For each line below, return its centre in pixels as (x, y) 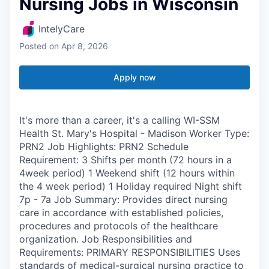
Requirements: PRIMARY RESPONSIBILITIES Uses (130, 252)
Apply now (134, 77)
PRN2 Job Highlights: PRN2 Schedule (104, 146)
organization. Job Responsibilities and (106, 239)
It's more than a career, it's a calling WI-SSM (119, 120)
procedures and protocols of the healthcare (119, 225)
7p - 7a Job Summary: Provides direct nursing (123, 199)
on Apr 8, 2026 (79, 46)
